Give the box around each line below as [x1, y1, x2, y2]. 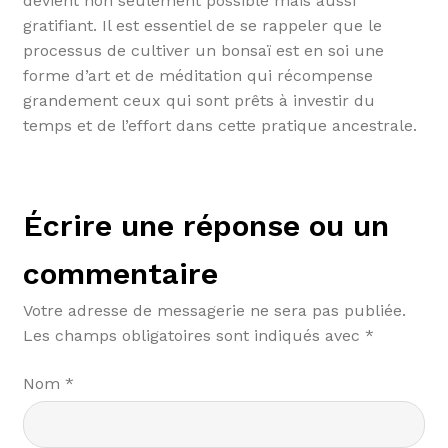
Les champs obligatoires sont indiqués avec [22, 326, 365, 346]
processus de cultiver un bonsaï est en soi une [22, 40, 384, 60]
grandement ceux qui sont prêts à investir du [22, 90, 375, 110]
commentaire [22, 256, 218, 292]
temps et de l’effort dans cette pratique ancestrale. [22, 115, 417, 135]
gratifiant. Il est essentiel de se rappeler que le [22, 15, 382, 35]
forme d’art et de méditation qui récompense [22, 65, 373, 85]
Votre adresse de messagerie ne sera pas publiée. [22, 301, 406, 321]
